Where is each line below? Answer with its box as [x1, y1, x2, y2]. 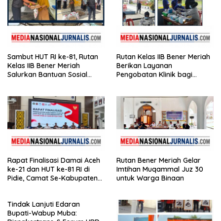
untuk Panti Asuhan [7, 79, 70, 88]
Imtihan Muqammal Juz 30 [116, 165, 203, 174]
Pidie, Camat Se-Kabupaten [7, 174, 98, 183]
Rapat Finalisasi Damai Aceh [7, 156, 100, 165]
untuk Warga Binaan [116, 174, 184, 183]
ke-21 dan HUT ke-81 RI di [7, 165, 90, 174]
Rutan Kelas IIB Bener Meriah [116, 52, 210, 62]
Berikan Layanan [116, 61, 172, 71]
